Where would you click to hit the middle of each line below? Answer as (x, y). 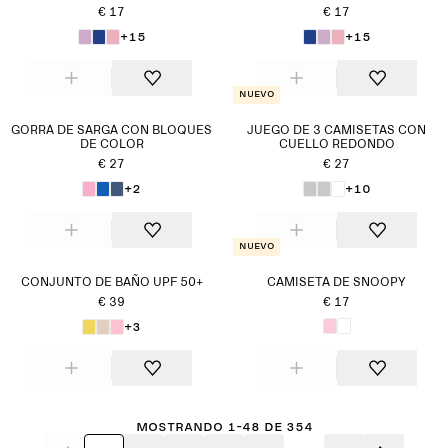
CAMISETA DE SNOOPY (336, 283)
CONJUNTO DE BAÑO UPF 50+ (111, 283)
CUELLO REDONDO (336, 145)
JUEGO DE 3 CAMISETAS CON (336, 131)
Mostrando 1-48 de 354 (224, 426)
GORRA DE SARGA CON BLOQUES (111, 131)
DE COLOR (111, 145)
